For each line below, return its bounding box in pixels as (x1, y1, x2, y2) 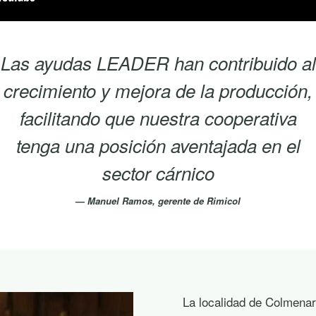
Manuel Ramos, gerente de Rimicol (87, 194, 241, 207)
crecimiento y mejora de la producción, (4, 78, 312, 103)
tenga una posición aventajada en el (16, 133, 300, 158)
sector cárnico (102, 160, 214, 186)
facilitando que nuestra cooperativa (19, 105, 297, 130)
